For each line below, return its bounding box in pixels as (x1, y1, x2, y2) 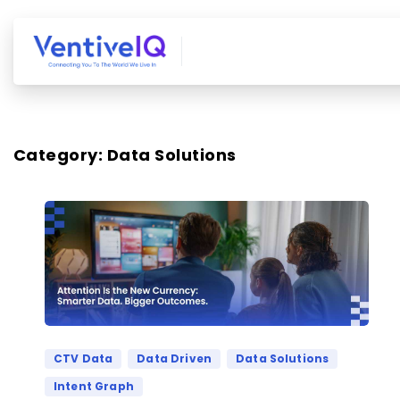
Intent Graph (54, 378, 134, 394)
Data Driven (137, 350, 212, 366)
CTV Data (54, 350, 113, 366)
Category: (13, 144, 107, 166)
